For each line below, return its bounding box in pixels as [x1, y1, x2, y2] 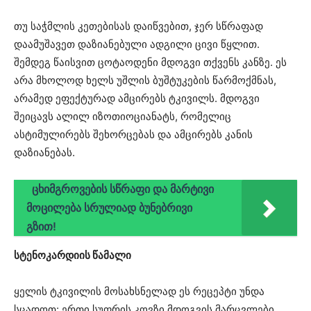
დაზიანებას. [14, 146, 75, 160]
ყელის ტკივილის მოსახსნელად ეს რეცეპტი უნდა [14, 285, 264, 299]
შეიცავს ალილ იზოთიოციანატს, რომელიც [14, 110, 231, 124]
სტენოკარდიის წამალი [14, 249, 131, 262]
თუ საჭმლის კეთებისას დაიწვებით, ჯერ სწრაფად [14, 19, 263, 33]
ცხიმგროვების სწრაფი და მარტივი [32, 182, 214, 196]
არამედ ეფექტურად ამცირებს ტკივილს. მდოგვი [14, 92, 260, 106]
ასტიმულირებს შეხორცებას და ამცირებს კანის [14, 128, 253, 142]
